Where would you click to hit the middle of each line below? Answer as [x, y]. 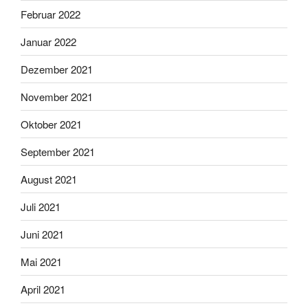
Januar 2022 [48, 41]
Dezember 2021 [57, 69]
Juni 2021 [42, 234]
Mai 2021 [41, 261]
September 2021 [58, 151]
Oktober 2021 [51, 124]
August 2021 [49, 179]
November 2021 [57, 96]
